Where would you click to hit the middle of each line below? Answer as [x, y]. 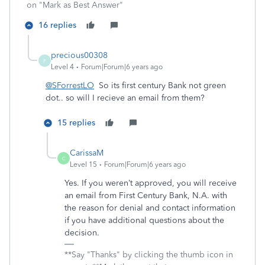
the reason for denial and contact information [150, 208]
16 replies [57, 25]
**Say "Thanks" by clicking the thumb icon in [149, 255]
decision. [82, 233]
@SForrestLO [70, 85]
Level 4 [62, 67]
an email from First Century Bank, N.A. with [146, 195]
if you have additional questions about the [144, 220]
